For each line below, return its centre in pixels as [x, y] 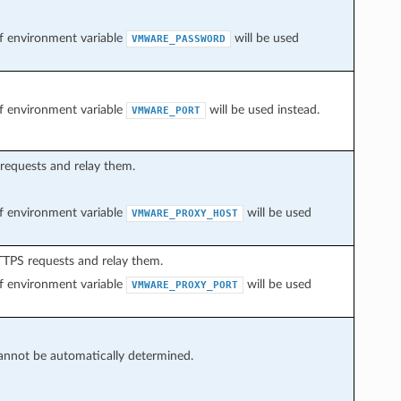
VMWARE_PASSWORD [178, 38]
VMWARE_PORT [166, 110]
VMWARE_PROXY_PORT [184, 285]
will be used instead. [262, 109]
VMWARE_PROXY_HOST [184, 213]
